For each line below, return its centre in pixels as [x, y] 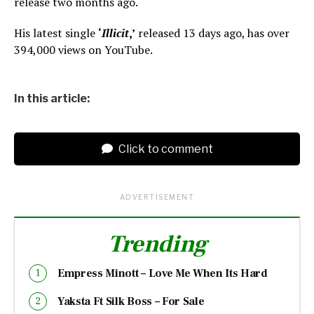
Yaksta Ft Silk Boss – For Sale [131, 301]
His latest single [56, 33]
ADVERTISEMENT [157, 197]
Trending [157, 244]
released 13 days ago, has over [212, 33]
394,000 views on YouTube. [83, 49]
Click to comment [164, 149]
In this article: [52, 98]
